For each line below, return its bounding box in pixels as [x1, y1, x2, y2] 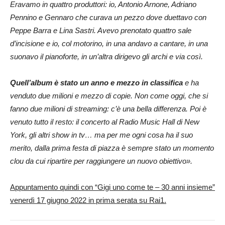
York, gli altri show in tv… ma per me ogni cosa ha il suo [10, 130, 193, 139]
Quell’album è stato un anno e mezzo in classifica [10, 78, 183, 87]
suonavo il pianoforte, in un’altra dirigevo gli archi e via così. [10, 52, 203, 61]
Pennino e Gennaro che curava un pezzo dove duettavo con [10, 13, 206, 22]
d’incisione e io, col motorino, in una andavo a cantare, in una [10, 39, 208, 48]
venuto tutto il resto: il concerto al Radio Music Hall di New [10, 117, 199, 126]
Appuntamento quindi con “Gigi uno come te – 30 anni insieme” [10, 182, 215, 191]
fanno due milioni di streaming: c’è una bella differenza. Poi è [10, 104, 206, 113]
